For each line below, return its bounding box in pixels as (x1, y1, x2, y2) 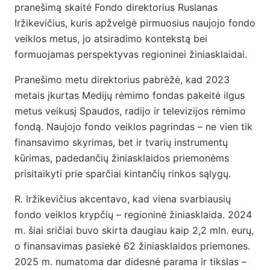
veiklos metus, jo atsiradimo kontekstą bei (14, 33, 207, 45)
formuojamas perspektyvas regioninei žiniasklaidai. (14, 48, 247, 61)
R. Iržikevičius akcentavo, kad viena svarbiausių (14, 193, 231, 206)
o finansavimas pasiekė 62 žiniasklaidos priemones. (14, 240, 250, 253)
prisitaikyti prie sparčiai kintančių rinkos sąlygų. (14, 168, 231, 180)
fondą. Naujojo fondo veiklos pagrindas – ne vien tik (14, 121, 253, 133)
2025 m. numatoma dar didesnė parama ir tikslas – (14, 256, 246, 268)
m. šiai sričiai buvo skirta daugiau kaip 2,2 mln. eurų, (14, 224, 254, 237)
